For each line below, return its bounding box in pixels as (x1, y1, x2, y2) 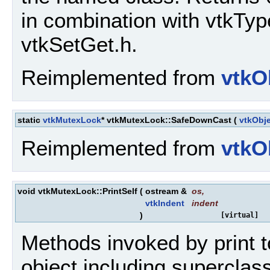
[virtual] (221, 210, 259, 219)
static (17, 115, 43, 125)
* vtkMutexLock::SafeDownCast (101, 115, 231, 125)
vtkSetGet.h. (21, 33, 137, 57)
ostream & (145, 186, 189, 196)
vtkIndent (145, 198, 184, 208)
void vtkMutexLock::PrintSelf (17, 186, 137, 196)
